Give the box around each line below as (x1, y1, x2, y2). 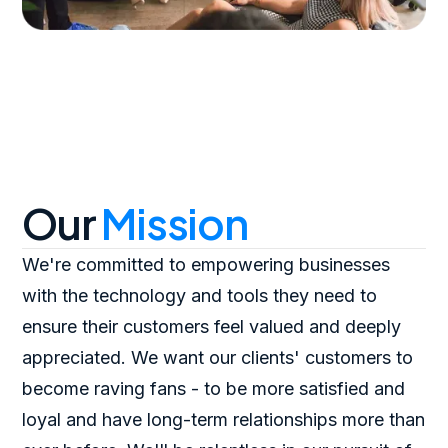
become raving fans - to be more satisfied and (22, 378, 406, 400)
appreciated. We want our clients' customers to (22, 347, 414, 369)
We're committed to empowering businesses (22, 254, 391, 276)
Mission (101, 196, 248, 250)
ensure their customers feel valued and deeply (22, 316, 402, 338)
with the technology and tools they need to (22, 285, 378, 307)
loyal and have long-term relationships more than (22, 409, 426, 431)
